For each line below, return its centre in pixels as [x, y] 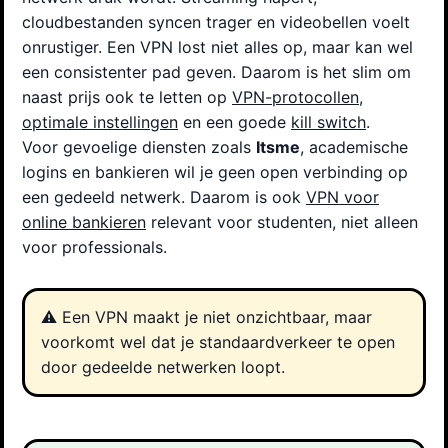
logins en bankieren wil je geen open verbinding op [215, 171]
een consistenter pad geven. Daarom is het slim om [216, 71]
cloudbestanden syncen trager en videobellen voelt [216, 21]
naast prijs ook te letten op [127, 96]
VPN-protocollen [295, 96]
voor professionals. [94, 246]
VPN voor [342, 196]
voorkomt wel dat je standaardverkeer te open [218, 341]
